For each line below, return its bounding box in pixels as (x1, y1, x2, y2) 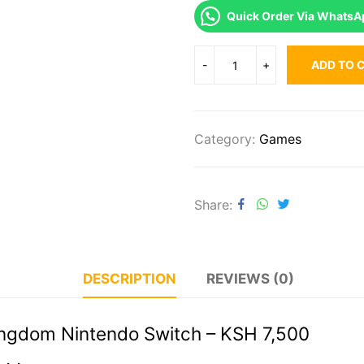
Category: (194, 131, 259, 148)
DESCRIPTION (83, 271, 176, 288)
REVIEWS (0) (206, 271, 294, 288)
